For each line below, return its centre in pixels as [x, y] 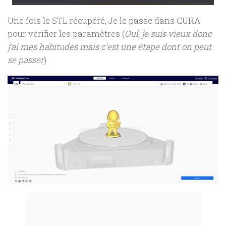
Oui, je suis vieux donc [168, 34]
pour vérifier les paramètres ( [66, 34]
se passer [26, 60]
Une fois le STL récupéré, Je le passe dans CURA [104, 21]
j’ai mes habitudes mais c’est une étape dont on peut [109, 47]
